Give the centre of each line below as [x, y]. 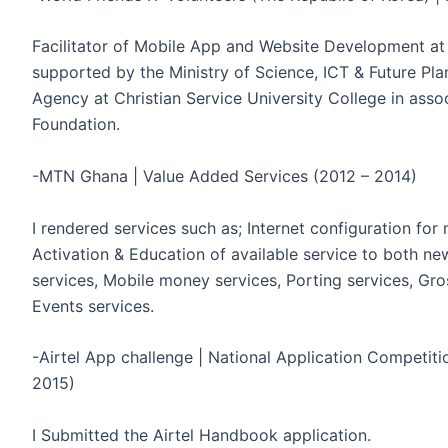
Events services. [93, 305]
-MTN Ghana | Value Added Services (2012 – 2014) [224, 176]
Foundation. [76, 124]
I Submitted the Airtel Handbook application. [201, 434]
